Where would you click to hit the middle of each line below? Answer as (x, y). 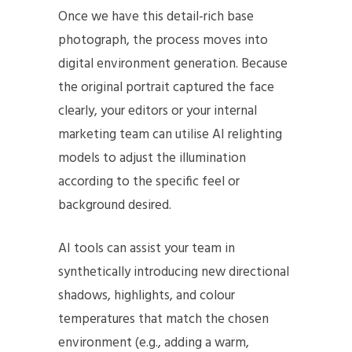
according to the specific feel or (149, 182)
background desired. (115, 206)
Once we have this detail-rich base (156, 17)
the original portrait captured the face (166, 88)
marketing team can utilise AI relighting (170, 135)
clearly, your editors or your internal (158, 112)
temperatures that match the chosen (163, 320)
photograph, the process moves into (163, 41)
